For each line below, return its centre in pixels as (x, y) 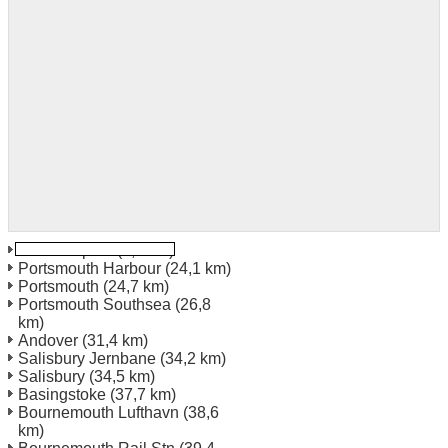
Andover (48, 340)
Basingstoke (62, 394)
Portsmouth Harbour (89, 268)
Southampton (65, 250)
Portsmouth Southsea (94, 304)
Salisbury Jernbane (87, 358)
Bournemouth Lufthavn (98, 412)
